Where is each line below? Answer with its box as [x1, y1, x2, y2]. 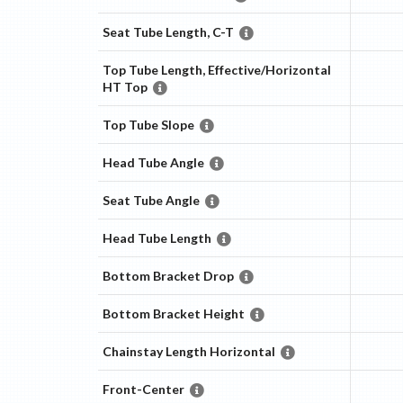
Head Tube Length [102, 230, 211, 246]
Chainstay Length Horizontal [102, 344, 275, 360]
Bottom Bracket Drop [102, 268, 234, 284]
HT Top [102, 79, 148, 95]
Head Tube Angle [102, 155, 204, 171]
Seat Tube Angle [102, 193, 200, 209]
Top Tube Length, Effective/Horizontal [102, 62, 331, 78]
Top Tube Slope [102, 117, 194, 133]
